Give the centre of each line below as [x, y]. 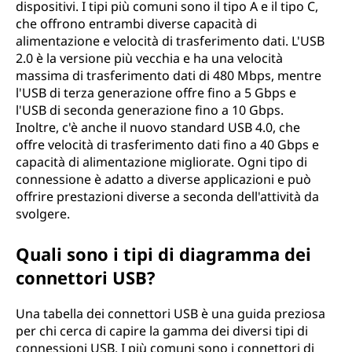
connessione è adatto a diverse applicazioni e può [163, 179]
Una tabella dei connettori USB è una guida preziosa [170, 313]
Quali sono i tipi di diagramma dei [163, 254]
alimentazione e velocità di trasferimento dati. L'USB [170, 41]
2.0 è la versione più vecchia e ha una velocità [149, 58]
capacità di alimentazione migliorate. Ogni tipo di [161, 162]
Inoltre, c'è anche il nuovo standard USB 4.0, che [158, 127]
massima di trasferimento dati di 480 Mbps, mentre [169, 75]
